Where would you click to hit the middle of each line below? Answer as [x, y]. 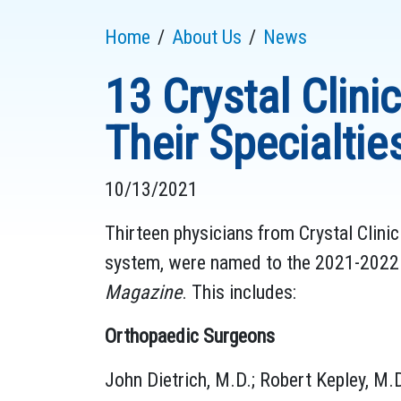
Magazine [143, 292]
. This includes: [239, 292]
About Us [207, 37]
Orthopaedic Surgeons [190, 336]
